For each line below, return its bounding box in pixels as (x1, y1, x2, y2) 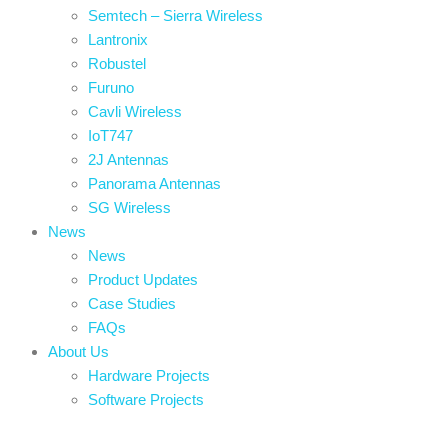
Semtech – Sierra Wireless (88, 7, 263, 24)
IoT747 (88, 127, 133, 144)
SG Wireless (88, 199, 171, 216)
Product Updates (88, 271, 198, 288)
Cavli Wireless (88, 103, 182, 120)
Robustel (88, 55, 146, 72)
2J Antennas (88, 151, 169, 168)
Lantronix (88, 31, 148, 48)
